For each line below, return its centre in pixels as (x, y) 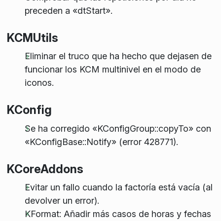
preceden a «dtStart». (68, 10)
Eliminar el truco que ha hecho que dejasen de (118, 56)
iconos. (39, 83)
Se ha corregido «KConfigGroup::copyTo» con (118, 128)
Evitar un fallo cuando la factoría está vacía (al (118, 187)
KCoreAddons (45, 169)
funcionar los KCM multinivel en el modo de (112, 70)
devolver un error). (62, 200)
